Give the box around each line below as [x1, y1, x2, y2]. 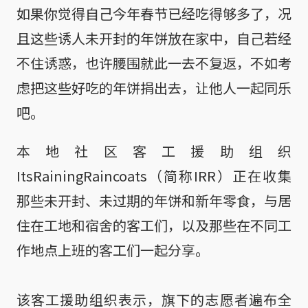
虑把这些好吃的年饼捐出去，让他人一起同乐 [16, 78, 291, 98]
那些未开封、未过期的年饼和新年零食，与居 [16, 190, 291, 210]
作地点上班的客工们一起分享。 [16, 240, 209, 260]
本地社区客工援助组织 [16, 141, 291, 161]
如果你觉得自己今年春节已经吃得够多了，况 [16, 3, 291, 23]
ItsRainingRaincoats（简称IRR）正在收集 [16, 166, 291, 186]
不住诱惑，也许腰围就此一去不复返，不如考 [16, 53, 291, 73]
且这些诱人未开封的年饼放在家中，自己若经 [16, 28, 291, 48]
